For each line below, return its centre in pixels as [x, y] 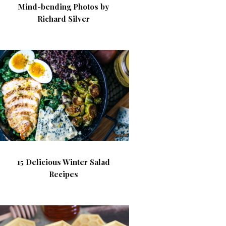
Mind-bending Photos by [64, 7]
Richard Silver [63, 19]
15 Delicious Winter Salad [63, 162]
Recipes [63, 174]
